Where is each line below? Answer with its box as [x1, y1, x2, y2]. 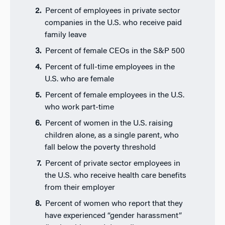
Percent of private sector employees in [45, 160, 181, 168]
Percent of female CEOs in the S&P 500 [45, 47, 185, 56]
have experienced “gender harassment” [44, 212, 182, 220]
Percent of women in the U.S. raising [45, 120, 173, 128]
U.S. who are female [44, 75, 114, 84]
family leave [44, 31, 86, 40]
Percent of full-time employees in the [45, 63, 175, 72]
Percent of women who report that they [45, 200, 183, 208]
